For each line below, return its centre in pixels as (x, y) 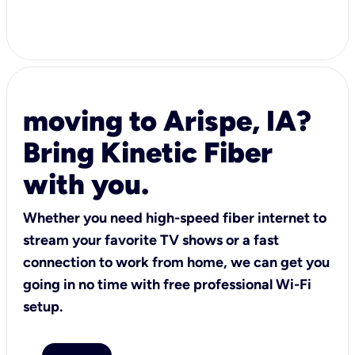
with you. (86, 184)
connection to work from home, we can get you (176, 262)
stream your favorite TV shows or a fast (151, 240)
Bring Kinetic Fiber (148, 152)
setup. (43, 306)
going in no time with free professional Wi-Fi (167, 284)
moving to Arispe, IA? (167, 120)
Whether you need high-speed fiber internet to (175, 218)
